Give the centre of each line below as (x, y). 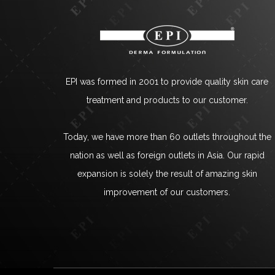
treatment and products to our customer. (167, 100)
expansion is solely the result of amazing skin (167, 174)
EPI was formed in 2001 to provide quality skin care (167, 82)
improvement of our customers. (167, 192)
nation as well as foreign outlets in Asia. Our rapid (167, 155)
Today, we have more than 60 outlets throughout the (167, 137)
